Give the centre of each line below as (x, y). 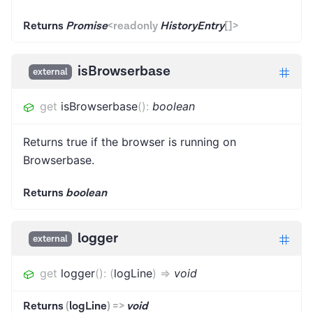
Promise (87, 27)
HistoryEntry (192, 27)
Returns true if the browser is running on (130, 142)
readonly (136, 27)
